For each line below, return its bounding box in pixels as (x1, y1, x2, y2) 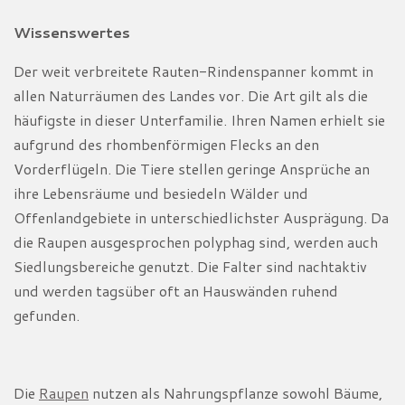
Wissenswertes (14, 21, 130, 42)
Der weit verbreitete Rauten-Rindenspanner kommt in (14, 60, 373, 81)
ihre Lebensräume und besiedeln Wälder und (14, 182, 308, 203)
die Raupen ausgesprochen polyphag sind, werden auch (14, 231, 378, 252)
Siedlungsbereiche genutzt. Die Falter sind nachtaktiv (14, 255, 367, 277)
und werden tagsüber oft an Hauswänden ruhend (14, 279, 338, 301)
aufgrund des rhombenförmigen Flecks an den (14, 133, 319, 155)
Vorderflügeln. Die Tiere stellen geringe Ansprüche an (14, 157, 370, 179)
